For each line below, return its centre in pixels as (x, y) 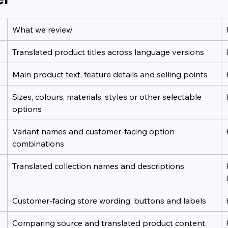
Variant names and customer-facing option (95, 131)
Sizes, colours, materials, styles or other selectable (108, 96)
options (27, 109)
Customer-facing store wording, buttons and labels (109, 200)
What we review (42, 29)
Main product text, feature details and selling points (110, 74)
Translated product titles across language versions (108, 52)
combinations (38, 143)
